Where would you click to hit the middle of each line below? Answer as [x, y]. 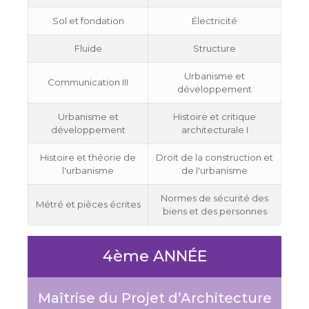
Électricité [215, 21]
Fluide [88, 49]
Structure [215, 49]
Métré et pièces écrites [88, 205]
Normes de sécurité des [215, 198]
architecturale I [215, 130]
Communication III [88, 82]
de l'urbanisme [215, 171]
